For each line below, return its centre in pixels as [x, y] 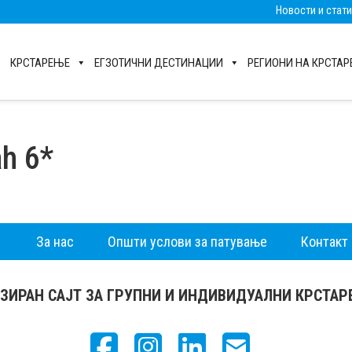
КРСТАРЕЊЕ [40, 63]
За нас [55, 242]
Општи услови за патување [187, 242]
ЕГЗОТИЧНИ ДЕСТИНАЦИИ [159, 63]
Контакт [324, 242]
